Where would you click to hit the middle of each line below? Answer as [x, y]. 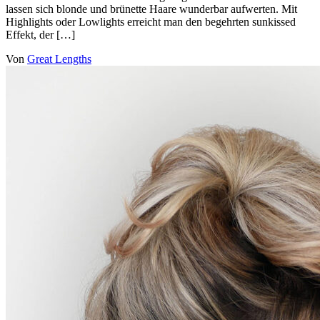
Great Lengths [59, 59]
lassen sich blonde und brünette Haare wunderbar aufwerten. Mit [151, 9]
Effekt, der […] [40, 34]
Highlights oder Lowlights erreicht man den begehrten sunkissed [151, 21]
